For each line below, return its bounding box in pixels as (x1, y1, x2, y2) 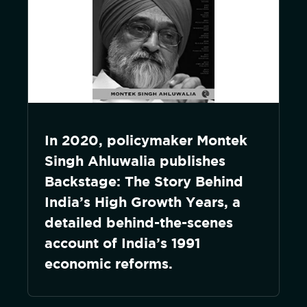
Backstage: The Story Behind (45, 173, 243, 189)
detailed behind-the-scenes (45, 214, 233, 230)
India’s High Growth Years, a (45, 194, 241, 210)
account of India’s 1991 (45, 235, 200, 251)
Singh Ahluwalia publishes (45, 153, 225, 169)
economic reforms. (45, 256, 173, 271)
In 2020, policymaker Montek (45, 132, 247, 148)
